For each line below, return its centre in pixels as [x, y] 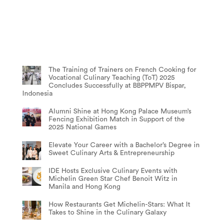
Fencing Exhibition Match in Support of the [116, 120]
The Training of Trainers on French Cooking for [122, 70]
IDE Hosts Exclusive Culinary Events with [113, 171]
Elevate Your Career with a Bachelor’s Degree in [124, 145]
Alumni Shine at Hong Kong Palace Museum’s [120, 112]
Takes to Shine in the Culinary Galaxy [107, 213]
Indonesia [37, 94]
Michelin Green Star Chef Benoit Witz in [113, 179]
